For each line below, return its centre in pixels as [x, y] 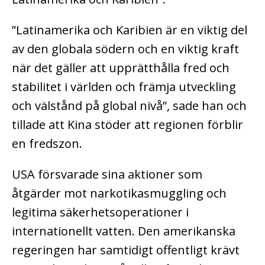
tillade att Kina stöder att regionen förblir [127, 124]
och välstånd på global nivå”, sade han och [129, 105]
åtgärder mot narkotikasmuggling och [119, 193]
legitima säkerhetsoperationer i [100, 212]
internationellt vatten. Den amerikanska [124, 231]
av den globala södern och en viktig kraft [125, 49]
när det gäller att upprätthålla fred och [121, 67]
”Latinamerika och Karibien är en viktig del [130, 30]
